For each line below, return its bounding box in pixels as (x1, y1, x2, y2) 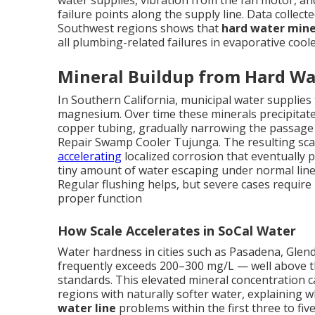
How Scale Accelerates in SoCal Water (58, 222, 296, 239)
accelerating (58, 148, 122, 164)
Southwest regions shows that (58, 20, 221, 36)
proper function (58, 191, 142, 206)
